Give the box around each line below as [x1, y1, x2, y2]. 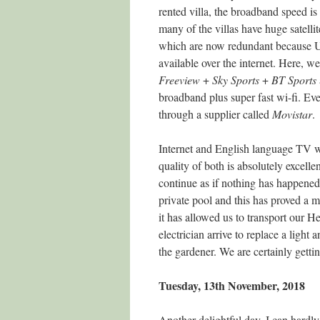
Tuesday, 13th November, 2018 [159, 277, 305, 294]
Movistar [272, 106, 312, 121]
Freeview [159, 72, 200, 87]
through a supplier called [159, 106, 272, 121]
